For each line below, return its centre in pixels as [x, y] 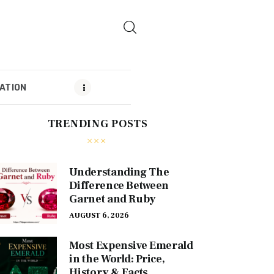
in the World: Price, [117, 259]
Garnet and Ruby [113, 199]
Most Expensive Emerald [131, 245]
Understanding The [119, 172]
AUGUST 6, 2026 [99, 215]
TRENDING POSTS [98, 124]
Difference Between [119, 185]
